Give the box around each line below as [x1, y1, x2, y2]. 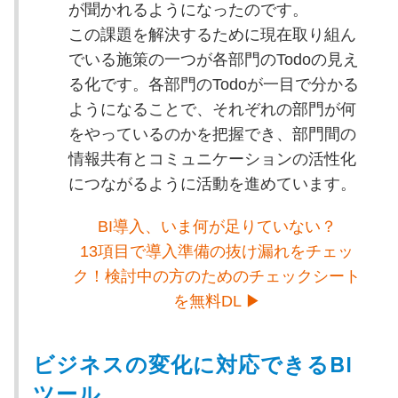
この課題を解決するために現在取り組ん [68, 25, 356, 44]
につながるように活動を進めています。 [68, 174, 356, 193]
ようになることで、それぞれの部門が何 [68, 99, 356, 118]
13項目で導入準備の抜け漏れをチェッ [80, 242, 354, 260]
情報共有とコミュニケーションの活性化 [68, 149, 356, 168]
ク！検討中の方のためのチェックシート [73, 267, 361, 285]
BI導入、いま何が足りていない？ [97, 217, 337, 235]
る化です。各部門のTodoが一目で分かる [68, 75, 359, 93]
